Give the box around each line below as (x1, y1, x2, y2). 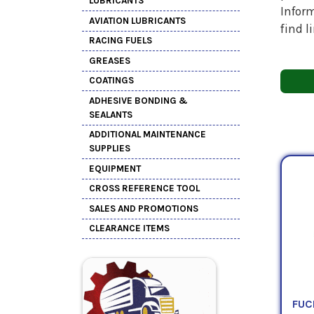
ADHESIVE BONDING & (89, 95, 188, 106)
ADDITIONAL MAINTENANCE (89, 129, 206, 140)
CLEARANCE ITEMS (89, 223, 170, 234)
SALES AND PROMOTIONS (89, 203, 198, 214)
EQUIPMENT (89, 163, 141, 174)
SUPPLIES (89, 143, 130, 154)
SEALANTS (89, 109, 132, 120)
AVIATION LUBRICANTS (89, 15, 186, 26)
